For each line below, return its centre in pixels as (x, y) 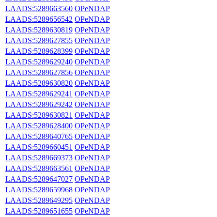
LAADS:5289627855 (39, 40)
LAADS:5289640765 (39, 136)
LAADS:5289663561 (39, 168)
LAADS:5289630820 (39, 83)
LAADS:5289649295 (39, 200)
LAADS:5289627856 (39, 72)
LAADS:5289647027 (39, 179)
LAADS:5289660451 (39, 147)
